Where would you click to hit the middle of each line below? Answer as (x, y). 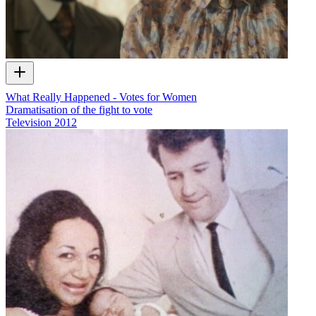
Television (29, 122)
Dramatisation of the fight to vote (79, 109)
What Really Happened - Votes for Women (101, 97)
